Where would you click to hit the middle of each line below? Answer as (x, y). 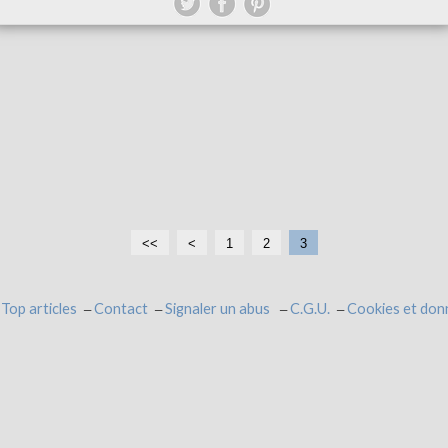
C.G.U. (310, 309)
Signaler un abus (219, 309)
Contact (121, 309)
